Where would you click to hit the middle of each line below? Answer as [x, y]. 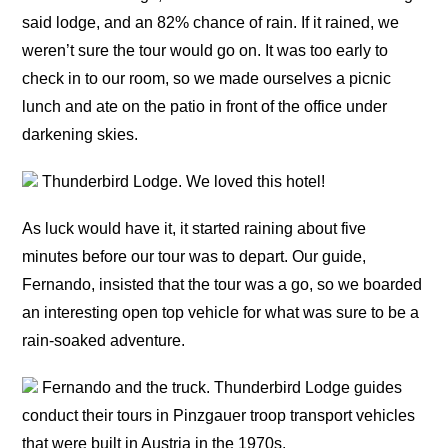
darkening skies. [80, 134]
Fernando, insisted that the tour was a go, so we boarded [222, 285]
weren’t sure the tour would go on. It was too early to [205, 50]
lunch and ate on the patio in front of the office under [205, 106]
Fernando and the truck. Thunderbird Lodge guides [220, 388]
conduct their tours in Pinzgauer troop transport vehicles [219, 416]
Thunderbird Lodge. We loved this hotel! [182, 182]
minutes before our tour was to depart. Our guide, [194, 257]
